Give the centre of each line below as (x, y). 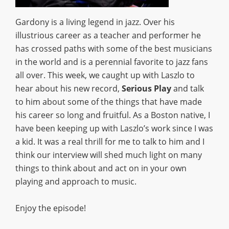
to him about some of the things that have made (109, 102)
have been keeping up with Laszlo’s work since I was (114, 128)
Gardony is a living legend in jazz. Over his (95, 22)
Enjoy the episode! (51, 208)
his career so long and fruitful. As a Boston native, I (113, 115)
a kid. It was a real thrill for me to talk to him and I (110, 142)
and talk (188, 88)
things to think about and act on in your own (101, 168)
